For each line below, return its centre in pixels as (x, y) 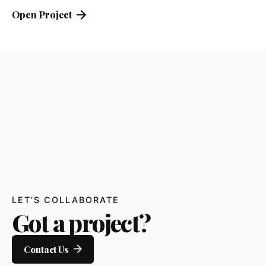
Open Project (42, 14)
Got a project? (81, 222)
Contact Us (46, 249)
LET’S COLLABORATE (66, 199)
